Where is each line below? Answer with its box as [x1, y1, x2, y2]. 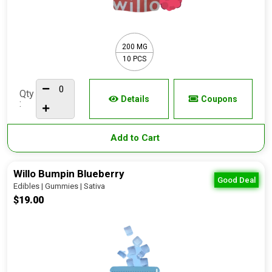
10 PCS [123, 54, 146, 63]
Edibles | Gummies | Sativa [13, 182, 105, 191]
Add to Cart [110, 132, 162, 143]
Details [120, 94, 149, 104]
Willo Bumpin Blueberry [13, 168, 124, 180]
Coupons [200, 94, 237, 104]
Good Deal [217, 175, 256, 185]
